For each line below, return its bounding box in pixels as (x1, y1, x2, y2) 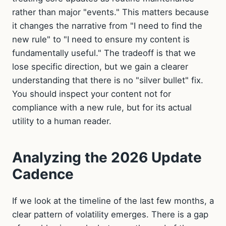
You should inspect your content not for (12, 88, 171, 99)
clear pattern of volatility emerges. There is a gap (12, 209, 208, 219)
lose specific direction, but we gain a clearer (12, 61, 188, 72)
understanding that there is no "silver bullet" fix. (12, 75, 203, 85)
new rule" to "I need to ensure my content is (12, 34, 190, 44)
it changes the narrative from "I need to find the (12, 20, 202, 31)
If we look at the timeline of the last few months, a (12, 195, 214, 206)
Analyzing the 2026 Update (12, 148, 202, 166)
